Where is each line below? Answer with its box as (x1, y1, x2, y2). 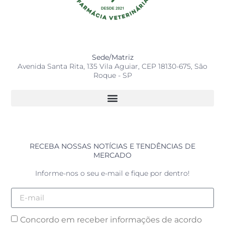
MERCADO (93, 150, 132, 160)
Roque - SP (93, 70, 132, 80)
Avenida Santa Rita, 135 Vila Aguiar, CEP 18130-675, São (18, 61, 207, 71)
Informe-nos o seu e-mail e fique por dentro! (35, 168, 190, 178)
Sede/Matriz (91, 52, 134, 62)
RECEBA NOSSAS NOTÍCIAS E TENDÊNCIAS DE (30, 141, 195, 151)
